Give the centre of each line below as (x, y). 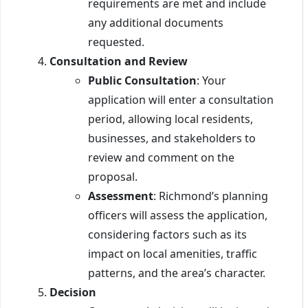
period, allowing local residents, (170, 119)
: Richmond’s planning (211, 196)
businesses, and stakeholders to (172, 138)
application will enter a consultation (181, 99)
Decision (73, 292)
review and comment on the (161, 157)
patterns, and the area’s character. (177, 273)
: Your (211, 80)
